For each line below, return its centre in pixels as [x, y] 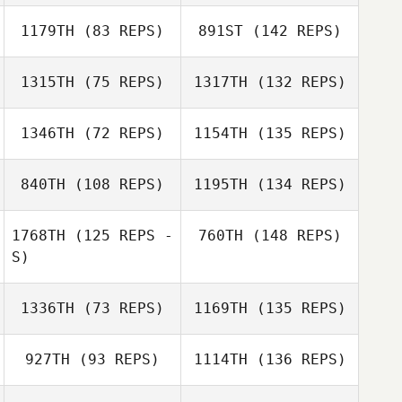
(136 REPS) [297, 359]
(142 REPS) [292, 31]
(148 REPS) [292, 236]
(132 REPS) [297, 82]
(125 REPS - [119, 236]
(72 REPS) [119, 133]
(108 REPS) [115, 184]
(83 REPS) [119, 31]
